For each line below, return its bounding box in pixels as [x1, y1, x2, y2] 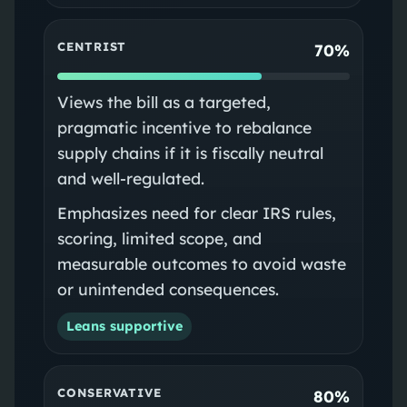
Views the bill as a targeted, [56, 91, 271, 112]
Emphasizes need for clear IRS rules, [56, 202, 336, 223]
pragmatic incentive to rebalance [56, 116, 312, 137]
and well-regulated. [56, 167, 204, 188]
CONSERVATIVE [56, 385, 162, 401]
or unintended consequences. [56, 278, 279, 299]
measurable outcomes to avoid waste [56, 253, 346, 273]
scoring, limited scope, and [56, 227, 262, 248]
